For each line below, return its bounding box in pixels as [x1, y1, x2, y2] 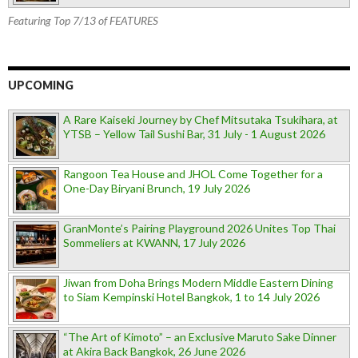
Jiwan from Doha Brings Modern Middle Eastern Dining [63, 275, 333, 289]
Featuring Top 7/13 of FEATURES [8, 13, 158, 27]
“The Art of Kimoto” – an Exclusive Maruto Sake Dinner [63, 329, 336, 344]
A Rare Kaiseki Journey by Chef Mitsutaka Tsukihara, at [63, 112, 338, 126]
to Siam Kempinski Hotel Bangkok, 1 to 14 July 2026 [63, 289, 320, 304]
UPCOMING [8, 78, 74, 92]
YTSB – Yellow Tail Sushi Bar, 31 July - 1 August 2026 [63, 126, 325, 141]
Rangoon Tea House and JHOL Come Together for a [63, 166, 323, 181]
